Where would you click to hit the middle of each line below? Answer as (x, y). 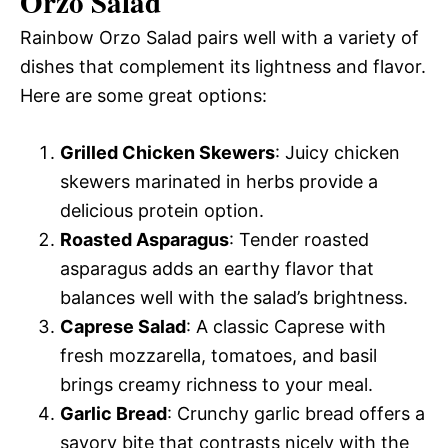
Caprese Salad (123, 327)
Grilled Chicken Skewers (167, 153)
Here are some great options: (143, 96)
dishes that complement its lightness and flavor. (223, 67)
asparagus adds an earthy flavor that (217, 269)
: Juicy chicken (337, 153)
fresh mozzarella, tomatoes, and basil (218, 356)
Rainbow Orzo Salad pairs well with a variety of (219, 38)
